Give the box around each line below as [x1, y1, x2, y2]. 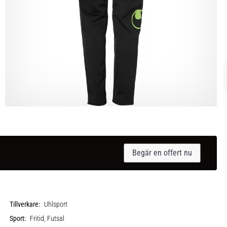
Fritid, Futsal [30, 214, 65, 223]
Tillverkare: [10, 200, 41, 209]
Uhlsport [44, 200, 68, 209]
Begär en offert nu [132, 147, 192, 158]
